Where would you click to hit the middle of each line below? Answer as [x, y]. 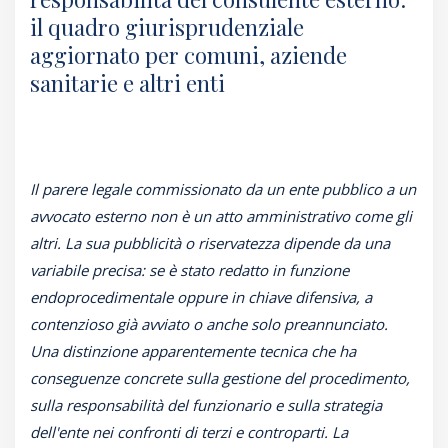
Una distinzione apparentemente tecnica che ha [193, 351]
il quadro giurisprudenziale [167, 27]
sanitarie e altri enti [127, 83]
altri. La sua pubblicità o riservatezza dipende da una [210, 243]
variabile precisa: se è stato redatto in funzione [189, 270]
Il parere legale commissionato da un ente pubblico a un [223, 189]
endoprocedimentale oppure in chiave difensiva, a [201, 297]
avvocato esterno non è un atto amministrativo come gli [221, 216]
